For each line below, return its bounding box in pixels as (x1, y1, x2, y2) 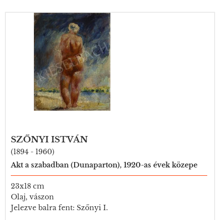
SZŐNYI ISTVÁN (11, 135, 88, 145)
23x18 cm (11, 182, 44, 191)
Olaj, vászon (11, 192, 54, 201)
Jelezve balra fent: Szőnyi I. (11, 203, 108, 212)
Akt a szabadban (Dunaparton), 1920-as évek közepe (11, 161, 197, 169)
